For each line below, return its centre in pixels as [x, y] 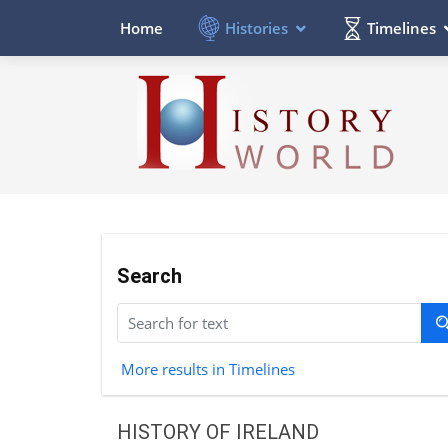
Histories [256, 27]
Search [149, 275]
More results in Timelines [207, 368]
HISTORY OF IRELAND [218, 431]
